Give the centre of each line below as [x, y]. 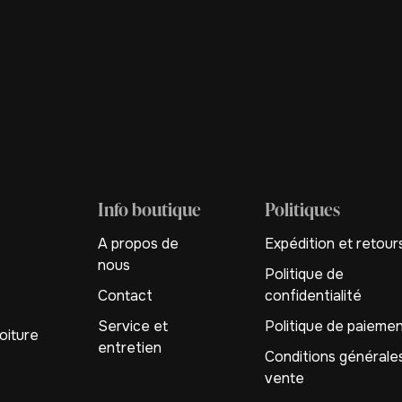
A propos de [138, 244]
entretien [130, 348]
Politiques [303, 209]
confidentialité [314, 296]
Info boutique [149, 209]
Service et [133, 326]
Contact [125, 296]
